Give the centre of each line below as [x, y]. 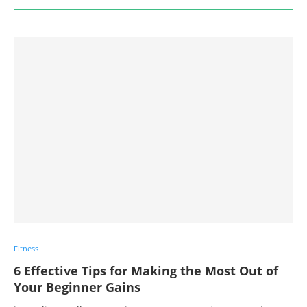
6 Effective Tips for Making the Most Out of [146, 270]
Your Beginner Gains [77, 287]
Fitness [26, 248]
